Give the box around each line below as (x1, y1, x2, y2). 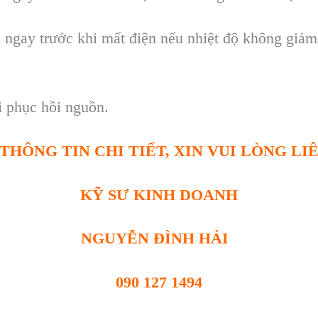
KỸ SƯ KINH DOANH (80, 185, 238, 204)
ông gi (258, 28, 298, 47)
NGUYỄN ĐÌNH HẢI (81, 229, 237, 248)
